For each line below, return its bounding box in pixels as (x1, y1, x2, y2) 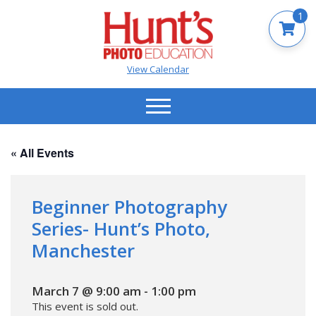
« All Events (11, 144, 74, 161)
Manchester (32, 237, 135, 263)
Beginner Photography (32, 193, 227, 219)
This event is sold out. (32, 298, 138, 313)
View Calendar (127, 62, 189, 75)
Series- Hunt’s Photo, (32, 215, 210, 241)
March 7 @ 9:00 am (32, 282, 141, 299)
